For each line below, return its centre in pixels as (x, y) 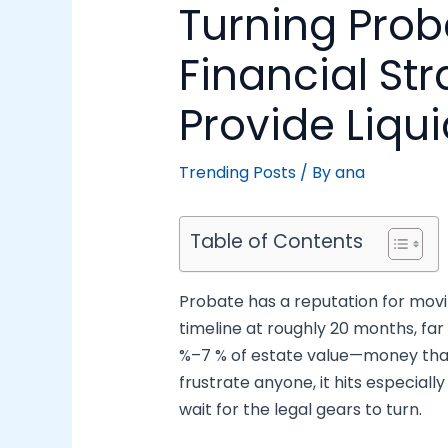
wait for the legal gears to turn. (300, 410)
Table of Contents (276, 242)
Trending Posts (237, 173)
